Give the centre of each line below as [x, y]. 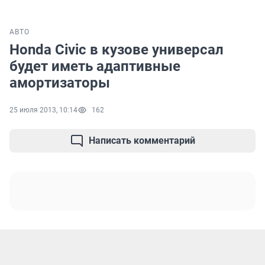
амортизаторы [60, 83]
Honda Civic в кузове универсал [117, 50]
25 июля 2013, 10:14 [43, 110]
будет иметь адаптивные [95, 67]
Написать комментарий [142, 141]
